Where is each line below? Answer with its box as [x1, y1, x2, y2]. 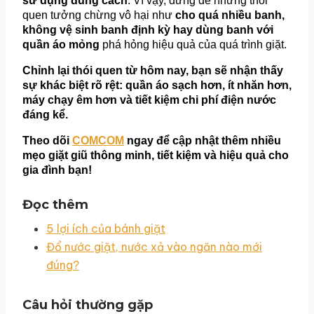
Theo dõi [22, 135, 72, 147]
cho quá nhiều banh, [175, 9, 285, 22]
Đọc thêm [22, 197, 88, 213]
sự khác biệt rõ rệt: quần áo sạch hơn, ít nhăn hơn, [22, 79, 292, 92]
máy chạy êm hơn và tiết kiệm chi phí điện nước [22, 94, 276, 107]
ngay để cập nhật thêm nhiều [124, 135, 281, 147]
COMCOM [72, 135, 124, 147]
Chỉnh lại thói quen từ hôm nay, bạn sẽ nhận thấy [22, 64, 283, 77]
